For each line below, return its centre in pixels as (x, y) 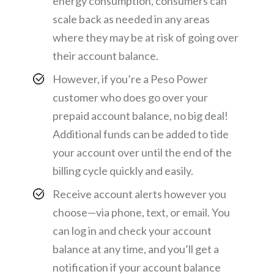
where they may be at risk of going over (146, 37)
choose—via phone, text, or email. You (141, 212)
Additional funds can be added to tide (141, 134)
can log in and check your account (132, 230)
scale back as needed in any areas (131, 19)
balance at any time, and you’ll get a (136, 249)
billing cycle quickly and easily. (123, 170)
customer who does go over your (130, 97)
